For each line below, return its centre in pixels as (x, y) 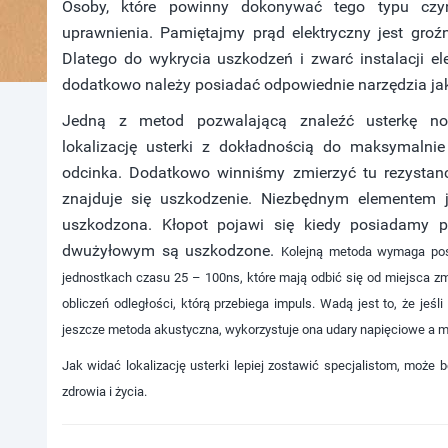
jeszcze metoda (108, 329)
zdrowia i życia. (104, 391)
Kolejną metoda (326, 251)
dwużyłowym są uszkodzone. (171, 250)
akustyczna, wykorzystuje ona (238, 329)
